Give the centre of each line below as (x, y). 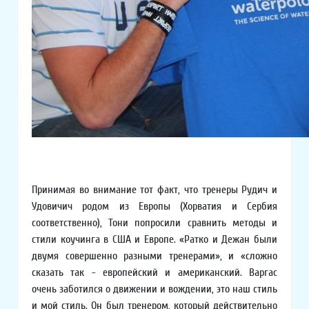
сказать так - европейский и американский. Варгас (154, 273)
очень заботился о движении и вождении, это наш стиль (154, 289)
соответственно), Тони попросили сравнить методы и (154, 223)
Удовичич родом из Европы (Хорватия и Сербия (154, 207)
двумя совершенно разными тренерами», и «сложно (154, 256)
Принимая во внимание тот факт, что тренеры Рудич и (154, 190)
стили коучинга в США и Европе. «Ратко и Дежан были (154, 240)
